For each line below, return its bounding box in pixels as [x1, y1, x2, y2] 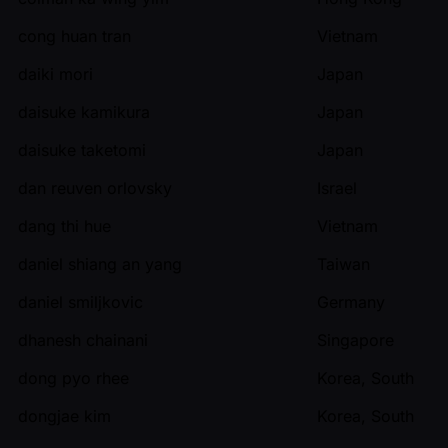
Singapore [317, 329, 394, 350]
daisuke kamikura [18, 101, 150, 122]
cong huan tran [18, 25, 131, 46]
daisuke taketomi [18, 139, 146, 160]
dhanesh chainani [18, 329, 148, 350]
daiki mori [18, 63, 93, 84]
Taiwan [317, 253, 370, 274]
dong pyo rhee [18, 367, 129, 388]
